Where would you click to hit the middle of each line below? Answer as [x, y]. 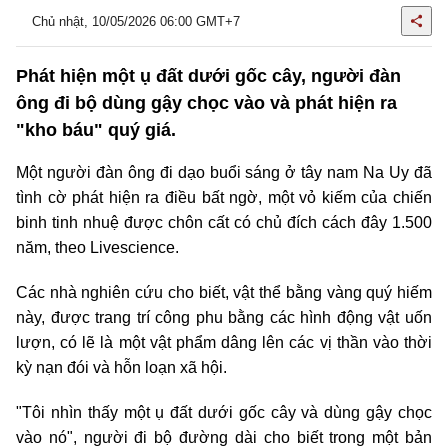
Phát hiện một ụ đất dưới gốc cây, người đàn [208, 76]
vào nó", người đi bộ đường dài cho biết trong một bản [224, 437]
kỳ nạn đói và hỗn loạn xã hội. [121, 367]
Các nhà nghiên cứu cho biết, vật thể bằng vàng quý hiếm [224, 292]
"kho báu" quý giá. [96, 130]
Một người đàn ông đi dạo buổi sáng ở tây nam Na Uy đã [224, 172]
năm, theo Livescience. [97, 247]
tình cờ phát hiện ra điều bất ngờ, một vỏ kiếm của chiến [224, 197]
